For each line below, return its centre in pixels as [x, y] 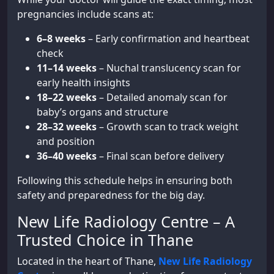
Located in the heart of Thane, [88, 261]
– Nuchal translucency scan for [169, 68]
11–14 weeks [67, 68]
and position [66, 141]
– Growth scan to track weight [168, 126]
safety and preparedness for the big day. [111, 195]
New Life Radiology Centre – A [126, 221]
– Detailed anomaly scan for [162, 97]
